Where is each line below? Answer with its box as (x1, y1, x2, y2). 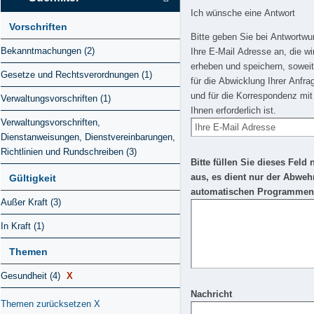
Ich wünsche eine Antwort (191, 8, 296, 18)
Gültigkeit (9, 172, 56, 184)
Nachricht (191, 289, 233, 299)
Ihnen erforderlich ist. (191, 105, 277, 116)
